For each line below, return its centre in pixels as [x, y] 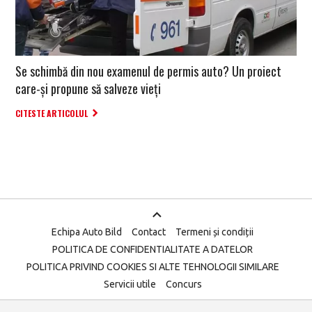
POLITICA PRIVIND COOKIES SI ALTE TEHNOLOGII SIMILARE [153, 267]
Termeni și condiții [214, 232]
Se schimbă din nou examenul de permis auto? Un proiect [148, 71]
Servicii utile [130, 284]
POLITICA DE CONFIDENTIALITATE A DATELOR [153, 250]
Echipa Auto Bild [87, 232]
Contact [149, 232]
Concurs [184, 284]
